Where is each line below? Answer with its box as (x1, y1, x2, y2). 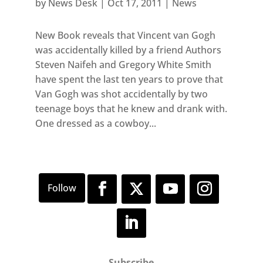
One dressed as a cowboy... (35, 116, 156, 130)
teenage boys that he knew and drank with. (35, 102, 227, 115)
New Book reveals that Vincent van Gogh (35, 28, 215, 42)
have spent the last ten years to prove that (35, 72, 223, 86)
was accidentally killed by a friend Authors (35, 43, 221, 56)
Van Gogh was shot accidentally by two (35, 87, 208, 100)
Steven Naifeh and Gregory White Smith (35, 58, 211, 71)
